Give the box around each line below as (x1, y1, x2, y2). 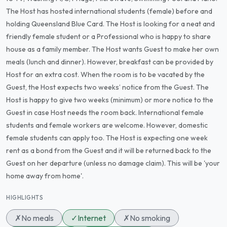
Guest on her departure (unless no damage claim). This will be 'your (6, 159, 220, 168)
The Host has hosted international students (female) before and (6, 7, 212, 16)
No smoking (130, 213, 170, 223)
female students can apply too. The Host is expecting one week (6, 133, 208, 142)
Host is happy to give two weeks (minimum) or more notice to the (6, 95, 213, 104)
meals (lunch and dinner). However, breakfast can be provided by (6, 57, 213, 66)
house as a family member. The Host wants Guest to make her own (6, 45, 219, 54)
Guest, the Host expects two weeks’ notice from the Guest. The (6, 83, 209, 92)
